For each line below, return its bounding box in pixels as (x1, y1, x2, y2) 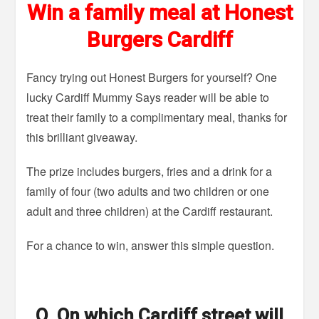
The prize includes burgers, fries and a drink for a (26, 163, 273, 180)
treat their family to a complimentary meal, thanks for (26, 109, 288, 126)
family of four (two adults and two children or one (26, 183, 270, 200)
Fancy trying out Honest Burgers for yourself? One (26, 69, 278, 86)
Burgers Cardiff (86, 27, 233, 53)
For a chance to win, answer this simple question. (26, 237, 275, 254)
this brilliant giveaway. (26, 129, 138, 146)
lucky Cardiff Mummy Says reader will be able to (26, 89, 270, 106)
